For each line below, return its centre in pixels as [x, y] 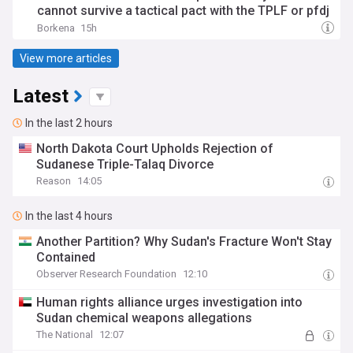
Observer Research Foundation [107, 274]
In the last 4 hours [69, 216]
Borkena [56, 28]
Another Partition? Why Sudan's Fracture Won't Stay [184, 242]
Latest [41, 97]
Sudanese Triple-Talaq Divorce [125, 164]
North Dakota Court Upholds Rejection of [155, 149]
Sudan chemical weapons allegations [145, 318]
